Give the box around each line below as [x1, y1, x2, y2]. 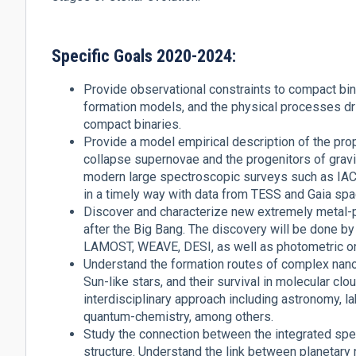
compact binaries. [83, 116, 181, 132]
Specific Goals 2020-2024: [52, 45, 236, 66]
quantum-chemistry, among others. [83, 308, 273, 324]
